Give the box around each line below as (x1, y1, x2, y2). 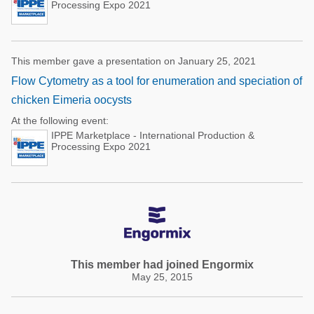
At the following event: (11, 115, 109, 126)
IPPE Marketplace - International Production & (51, 130, 254, 141)
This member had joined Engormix (71, 259, 254, 271)
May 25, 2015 (132, 271, 193, 282)
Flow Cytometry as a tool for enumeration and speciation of (11, 75, 302, 87)
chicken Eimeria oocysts (11, 94, 132, 106)
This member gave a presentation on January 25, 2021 (11, 55, 256, 67)
